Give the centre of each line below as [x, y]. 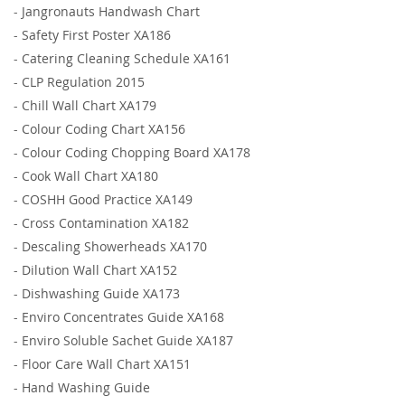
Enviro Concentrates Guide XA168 [123, 316]
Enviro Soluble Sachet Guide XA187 [127, 340]
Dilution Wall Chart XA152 [99, 269]
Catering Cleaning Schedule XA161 [126, 58]
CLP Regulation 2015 [83, 81]
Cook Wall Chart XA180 [90, 175]
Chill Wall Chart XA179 [89, 105]
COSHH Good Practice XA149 [107, 199]
